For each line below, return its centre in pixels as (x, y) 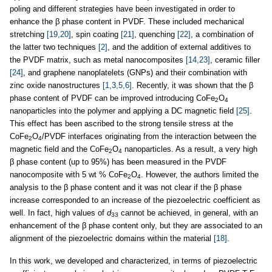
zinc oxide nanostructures (56, 85)
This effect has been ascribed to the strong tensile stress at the (121, 124)
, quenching (156, 34)
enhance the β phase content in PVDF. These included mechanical (127, 22)
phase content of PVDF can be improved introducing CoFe (112, 98)
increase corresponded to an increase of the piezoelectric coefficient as (135, 200)
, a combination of (222, 34)
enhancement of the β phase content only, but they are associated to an (136, 226)
